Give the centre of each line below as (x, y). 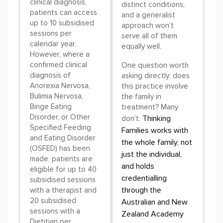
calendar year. (53, 44)
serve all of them (149, 36)
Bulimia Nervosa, (56, 96)
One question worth (155, 65)
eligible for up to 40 (63, 169)
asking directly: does (156, 76)
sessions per (51, 34)
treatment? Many (150, 107)
